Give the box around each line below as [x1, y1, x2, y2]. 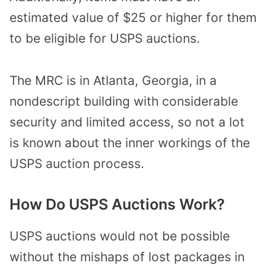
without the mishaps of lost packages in [9, 249, 245, 265]
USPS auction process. [9, 156, 144, 171]
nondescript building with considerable [9, 93, 238, 109]
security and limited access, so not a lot [9, 114, 245, 129]
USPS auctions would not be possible [9, 229, 230, 244]
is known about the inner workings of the [9, 135, 250, 150]
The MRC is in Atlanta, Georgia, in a [9, 72, 217, 88]
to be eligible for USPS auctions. [9, 30, 200, 46]
